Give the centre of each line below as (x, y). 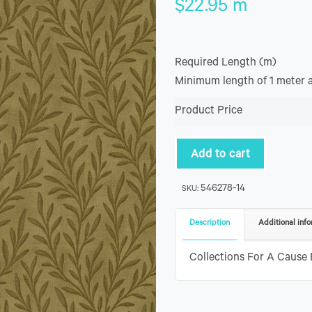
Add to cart (220, 155)
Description (209, 224)
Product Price (208, 111)
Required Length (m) (225, 63)
